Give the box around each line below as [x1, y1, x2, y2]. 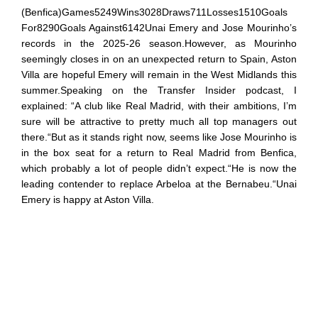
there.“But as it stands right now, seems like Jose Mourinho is [21, 131, 297, 143]
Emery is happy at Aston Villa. [21, 193, 154, 205]
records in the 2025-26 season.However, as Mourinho [21, 37, 297, 49]
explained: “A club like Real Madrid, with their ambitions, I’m [21, 99, 297, 111]
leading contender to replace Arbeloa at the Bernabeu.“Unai [21, 177, 297, 190]
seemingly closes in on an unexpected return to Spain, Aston [21, 53, 297, 65]
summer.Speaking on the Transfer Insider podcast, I [21, 84, 297, 96]
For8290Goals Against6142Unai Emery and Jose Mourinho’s [21, 21, 297, 33]
